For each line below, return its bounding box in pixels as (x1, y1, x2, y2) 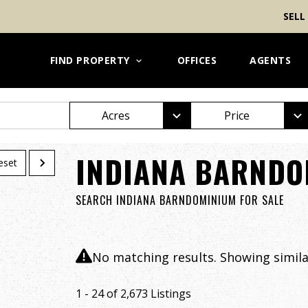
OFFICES (177, 54, 217, 67)
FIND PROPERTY (49, 54, 130, 67)
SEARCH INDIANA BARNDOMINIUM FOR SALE (75, 192, 284, 208)
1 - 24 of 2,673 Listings (75, 286, 191, 301)
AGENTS (250, 54, 291, 67)
